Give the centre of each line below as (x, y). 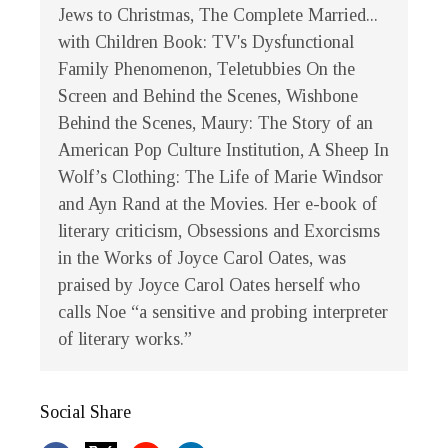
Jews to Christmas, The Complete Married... (218, 15)
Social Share (85, 412)
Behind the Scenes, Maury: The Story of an (215, 123)
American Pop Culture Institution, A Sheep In (223, 150)
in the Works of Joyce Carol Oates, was (202, 258)
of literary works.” (125, 339)
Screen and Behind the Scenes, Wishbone (208, 96)
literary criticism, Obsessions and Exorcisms (219, 231)
